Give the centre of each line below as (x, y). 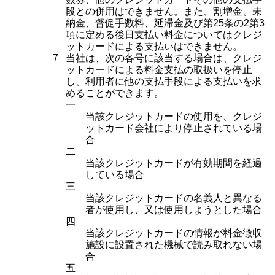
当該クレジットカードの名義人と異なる (174, 198)
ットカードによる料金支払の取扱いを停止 (159, 70)
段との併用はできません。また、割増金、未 (164, 11)
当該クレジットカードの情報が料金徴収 (174, 233)
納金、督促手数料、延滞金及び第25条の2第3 (165, 23)
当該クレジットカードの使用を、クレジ (174, 116)
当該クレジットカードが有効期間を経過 (174, 163)
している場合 (115, 175)
